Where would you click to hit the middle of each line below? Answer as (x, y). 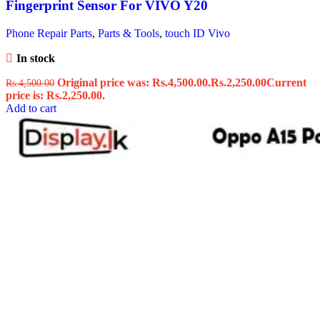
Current (286, 82)
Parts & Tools (129, 33)
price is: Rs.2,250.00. (55, 95)
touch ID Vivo (197, 33)
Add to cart (31, 108)
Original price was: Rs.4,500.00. (134, 82)
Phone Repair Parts (49, 33)
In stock (35, 58)
